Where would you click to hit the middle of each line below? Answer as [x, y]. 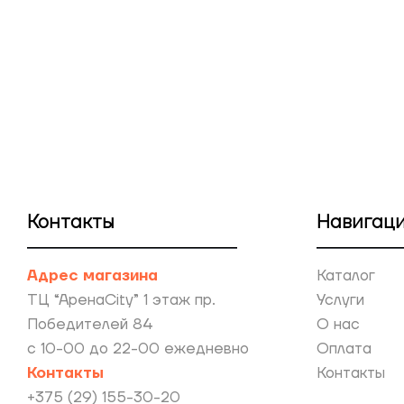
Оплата [344, 349]
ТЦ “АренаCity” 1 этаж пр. [121, 300]
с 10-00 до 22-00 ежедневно [138, 349]
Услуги [340, 300]
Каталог [346, 275]
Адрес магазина [92, 275]
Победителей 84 [90, 324]
